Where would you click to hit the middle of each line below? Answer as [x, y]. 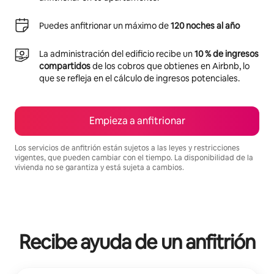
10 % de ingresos [227, 54]
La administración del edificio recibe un [117, 54]
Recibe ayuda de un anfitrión [137, 242]
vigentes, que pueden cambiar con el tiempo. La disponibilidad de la [134, 157]
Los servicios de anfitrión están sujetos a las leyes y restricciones [127, 148]
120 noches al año [205, 25]
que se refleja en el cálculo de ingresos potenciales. [139, 78]
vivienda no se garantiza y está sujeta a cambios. [99, 167]
